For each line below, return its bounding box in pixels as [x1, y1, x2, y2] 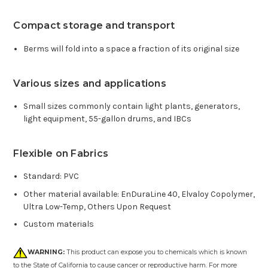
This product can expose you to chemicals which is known [65, 248, 248, 257]
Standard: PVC [23, 171, 79, 182]
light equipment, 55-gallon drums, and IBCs [23, 113, 191, 124]
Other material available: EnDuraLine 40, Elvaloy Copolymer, [23, 188, 255, 199]
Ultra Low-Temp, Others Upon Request [23, 201, 171, 212]
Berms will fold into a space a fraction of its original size [23, 43, 239, 54]
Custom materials [23, 218, 94, 229]
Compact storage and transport [13, 20, 175, 32]
